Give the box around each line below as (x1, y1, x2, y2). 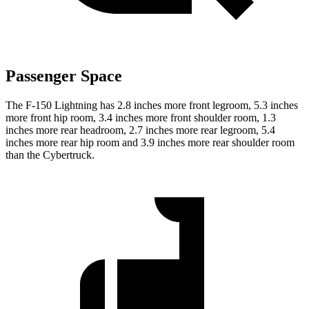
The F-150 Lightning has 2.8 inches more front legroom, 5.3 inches (6, 99, 298, 112)
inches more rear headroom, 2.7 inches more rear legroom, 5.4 (6, 124, 275, 137)
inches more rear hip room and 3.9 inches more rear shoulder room (6, 137, 295, 149)
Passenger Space (6, 67, 122, 86)
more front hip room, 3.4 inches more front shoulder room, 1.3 (6, 112, 276, 124)
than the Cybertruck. (6, 149, 94, 161)
